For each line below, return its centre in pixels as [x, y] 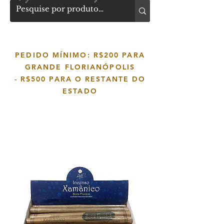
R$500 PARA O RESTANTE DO [83, 79]
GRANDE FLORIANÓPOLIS [80, 67]
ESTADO [80, 91]
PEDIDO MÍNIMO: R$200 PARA [80, 55]
